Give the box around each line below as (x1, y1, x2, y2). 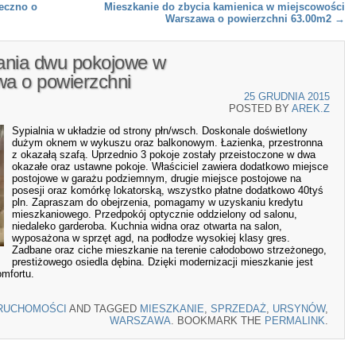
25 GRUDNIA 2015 (244, 91, 330, 103)
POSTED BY (229, 103, 292, 114)
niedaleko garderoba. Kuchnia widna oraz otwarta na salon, (12, 220, 282, 233)
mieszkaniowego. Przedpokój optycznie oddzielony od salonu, (12, 208, 297, 221)
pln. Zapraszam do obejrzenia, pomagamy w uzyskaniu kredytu (12, 196, 303, 209)
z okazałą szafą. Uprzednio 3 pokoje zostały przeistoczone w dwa (12, 149, 315, 161)
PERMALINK (265, 314, 325, 327)
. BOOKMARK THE (171, 314, 265, 327)
